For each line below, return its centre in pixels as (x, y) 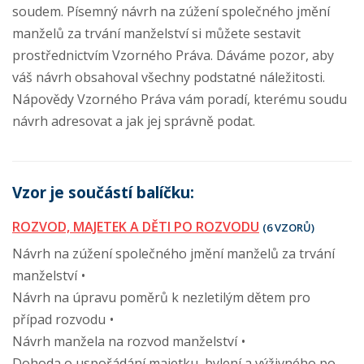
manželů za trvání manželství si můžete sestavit (156, 33)
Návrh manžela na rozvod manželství (125, 341)
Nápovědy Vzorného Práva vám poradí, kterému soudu (180, 99)
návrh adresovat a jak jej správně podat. (134, 121)
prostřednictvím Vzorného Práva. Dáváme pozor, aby (173, 55)
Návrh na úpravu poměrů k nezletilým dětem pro (161, 297)
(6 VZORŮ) (288, 227)
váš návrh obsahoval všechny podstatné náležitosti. (169, 77)
